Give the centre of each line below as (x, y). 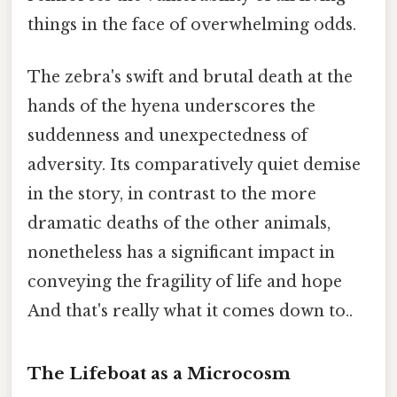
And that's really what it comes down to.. (190, 311)
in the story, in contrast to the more (172, 195)
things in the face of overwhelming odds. (192, 25)
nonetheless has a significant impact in (181, 253)
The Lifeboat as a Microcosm (159, 374)
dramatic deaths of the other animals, (179, 224)
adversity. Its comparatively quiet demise (194, 165)
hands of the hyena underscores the (171, 107)
